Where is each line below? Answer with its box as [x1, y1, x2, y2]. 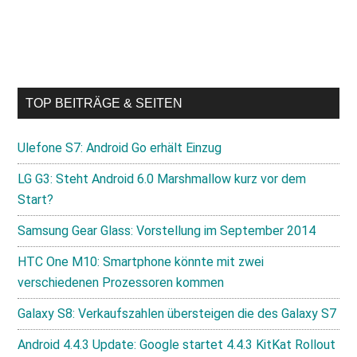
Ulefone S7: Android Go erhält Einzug [18, 140, 222, 155]
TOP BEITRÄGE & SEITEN [25, 96, 183, 110]
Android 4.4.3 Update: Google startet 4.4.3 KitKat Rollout [18, 337, 336, 352]
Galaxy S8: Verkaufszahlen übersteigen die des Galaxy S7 [18, 306, 337, 321]
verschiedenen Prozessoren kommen [18, 275, 225, 290]
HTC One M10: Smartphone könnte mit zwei [18, 254, 265, 269]
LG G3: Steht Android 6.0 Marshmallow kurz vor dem [18, 171, 307, 186]
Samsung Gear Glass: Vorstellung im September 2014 [18, 223, 316, 238]
